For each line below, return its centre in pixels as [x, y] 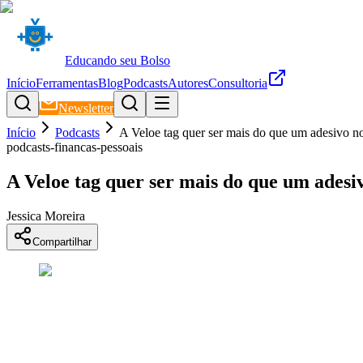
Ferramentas [67, 83]
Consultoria [238, 83]
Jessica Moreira [46, 216]
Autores [188, 83]
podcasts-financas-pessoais [75, 147]
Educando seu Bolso [117, 60]
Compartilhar [62, 241]
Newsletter [86, 108]
